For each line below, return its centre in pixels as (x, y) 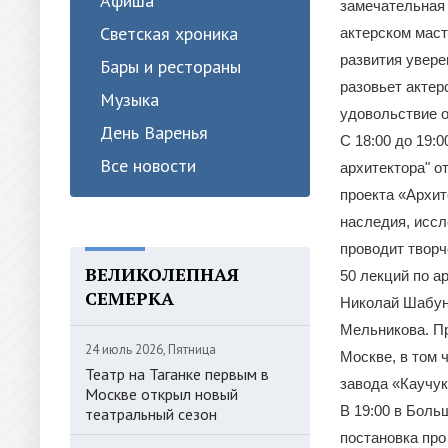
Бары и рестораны (170, 66)
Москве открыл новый (161, 394)
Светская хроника (169, 33)
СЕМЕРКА (129, 298)
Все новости (148, 165)
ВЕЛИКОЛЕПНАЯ (162, 274)
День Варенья (154, 132)
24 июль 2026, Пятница (150, 349)
